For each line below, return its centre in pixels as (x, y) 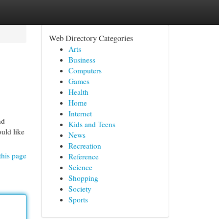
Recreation (85, 146)
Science (80, 167)
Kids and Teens (92, 124)
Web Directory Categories (91, 38)
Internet (80, 113)
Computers (85, 70)
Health (78, 92)
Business (82, 60)
